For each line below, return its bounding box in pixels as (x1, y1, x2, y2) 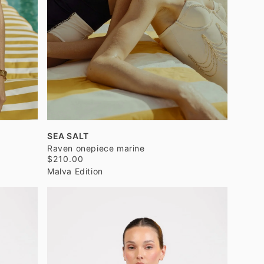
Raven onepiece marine (47, 143, 145, 153)
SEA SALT (47, 131, 89, 141)
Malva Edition (47, 166, 103, 176)
